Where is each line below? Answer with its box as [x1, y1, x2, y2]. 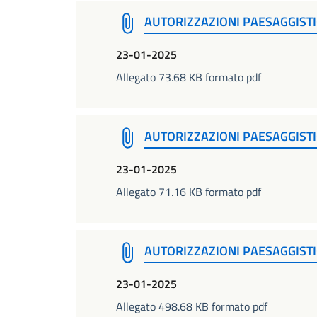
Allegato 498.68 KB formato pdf [116, 298, 267, 315]
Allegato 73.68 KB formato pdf [116, 69, 261, 86]
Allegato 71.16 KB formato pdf [116, 183, 261, 200]
